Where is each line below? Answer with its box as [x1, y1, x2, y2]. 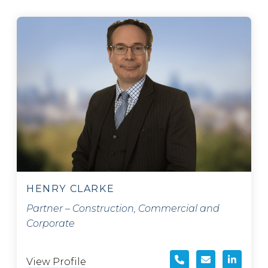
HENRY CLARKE [26, 182, 115, 194]
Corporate [26, 217, 75, 229]
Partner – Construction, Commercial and [26, 202, 220, 214]
